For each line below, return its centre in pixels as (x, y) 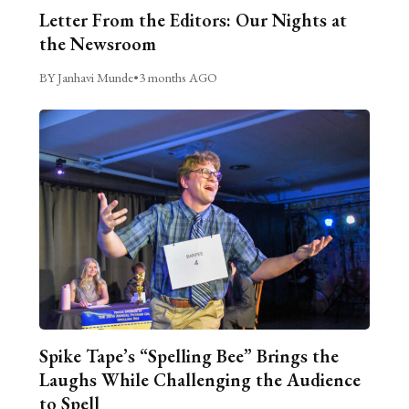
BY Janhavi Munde (86, 77)
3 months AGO (178, 77)
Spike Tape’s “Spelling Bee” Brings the (189, 357)
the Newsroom (97, 43)
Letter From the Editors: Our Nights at (193, 20)
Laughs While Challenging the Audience (199, 380)
